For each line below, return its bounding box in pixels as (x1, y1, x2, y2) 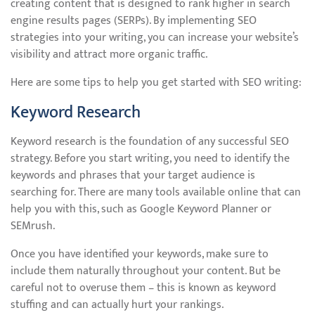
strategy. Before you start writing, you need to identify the (11, 149, 290, 168)
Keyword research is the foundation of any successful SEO (11, 132, 289, 151)
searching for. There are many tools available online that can (11, 183, 301, 202)
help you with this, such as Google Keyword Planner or (11, 200, 271, 219)
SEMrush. (11, 217, 55, 236)
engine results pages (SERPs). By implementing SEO (11, 11, 257, 30)
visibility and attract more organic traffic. (11, 45, 207, 64)
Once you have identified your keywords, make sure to (11, 245, 269, 264)
